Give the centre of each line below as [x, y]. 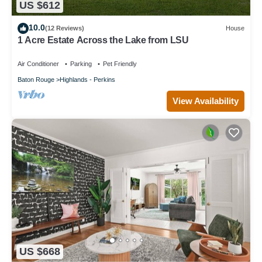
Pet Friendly [120, 63]
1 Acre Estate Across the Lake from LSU [103, 40]
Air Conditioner [38, 63]
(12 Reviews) [65, 28]
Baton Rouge [36, 79]
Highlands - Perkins [87, 79]
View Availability [206, 101]
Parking [81, 63]
